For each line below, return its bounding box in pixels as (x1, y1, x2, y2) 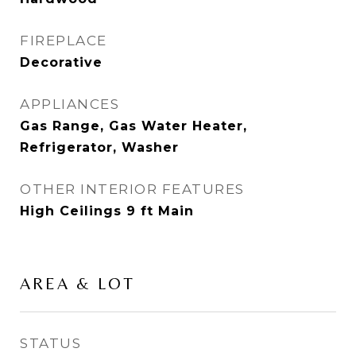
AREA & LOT (20, 274, 135, 293)
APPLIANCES (20, 96, 119, 112)
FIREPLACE (20, 33, 107, 48)
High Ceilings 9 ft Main (20, 203, 194, 219)
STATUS (20, 335, 81, 351)
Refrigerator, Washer (20, 140, 179, 155)
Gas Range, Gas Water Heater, (20, 118, 247, 133)
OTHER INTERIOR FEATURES (20, 181, 245, 197)
